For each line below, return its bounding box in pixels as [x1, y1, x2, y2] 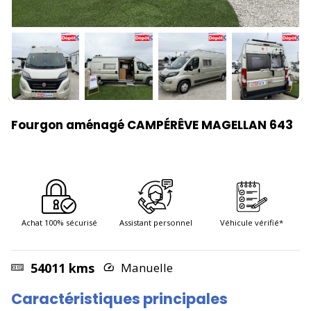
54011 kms [27, 260, 94, 276]
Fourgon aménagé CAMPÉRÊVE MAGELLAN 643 [11, 117, 293, 133]
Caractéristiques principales [11, 289, 228, 309]
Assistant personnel [119, 217, 192, 228]
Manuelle [118, 260, 173, 276]
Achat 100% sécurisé [21, 217, 97, 228]
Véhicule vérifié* [220, 217, 284, 228]
